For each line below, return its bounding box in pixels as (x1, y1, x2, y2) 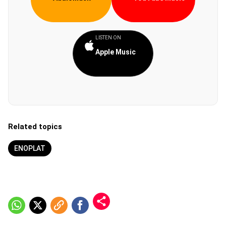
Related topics (8, 122, 62, 131)
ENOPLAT (14, 144, 45, 152)
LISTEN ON (95, 35, 121, 40)
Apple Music (95, 48, 136, 56)
